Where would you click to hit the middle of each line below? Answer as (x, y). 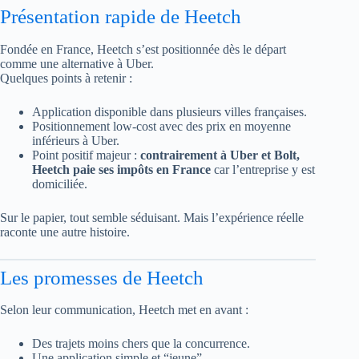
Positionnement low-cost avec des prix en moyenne (161, 126)
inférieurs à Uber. (76, 140)
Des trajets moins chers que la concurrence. (141, 343)
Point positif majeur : (86, 155)
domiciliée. (60, 184)
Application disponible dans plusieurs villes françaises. (169, 111)
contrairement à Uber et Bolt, (220, 155)
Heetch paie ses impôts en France (121, 169)
